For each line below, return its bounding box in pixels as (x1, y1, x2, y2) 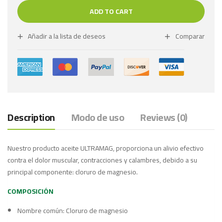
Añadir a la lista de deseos (28, 29, 106, 43)
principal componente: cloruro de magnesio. (7, 165, 138, 178)
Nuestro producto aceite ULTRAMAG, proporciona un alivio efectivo (7, 141, 204, 155)
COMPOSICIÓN (7, 184, 54, 198)
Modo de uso (71, 108, 124, 126)
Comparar (175, 29, 205, 43)
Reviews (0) (140, 108, 187, 126)
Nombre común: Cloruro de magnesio (17, 204, 128, 217)
